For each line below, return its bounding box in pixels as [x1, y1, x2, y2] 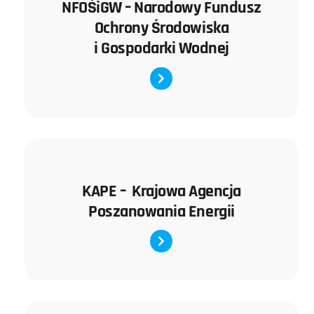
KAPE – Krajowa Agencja [82, 179, 241, 202]
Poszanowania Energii [88, 200, 235, 222]
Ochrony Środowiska [94, 17, 229, 39]
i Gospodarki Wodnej [94, 37, 229, 60]
